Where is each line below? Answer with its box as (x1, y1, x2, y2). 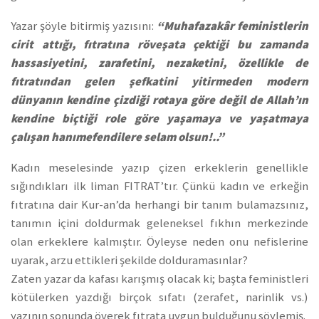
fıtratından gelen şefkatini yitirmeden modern (11, 73, 308, 89)
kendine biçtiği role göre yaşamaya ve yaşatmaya (11, 110, 308, 126)
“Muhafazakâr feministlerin (157, 18, 308, 33)
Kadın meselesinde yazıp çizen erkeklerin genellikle (11, 159, 308, 175)
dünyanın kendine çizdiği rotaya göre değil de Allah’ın (11, 92, 308, 108)
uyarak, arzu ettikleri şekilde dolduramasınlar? (11, 252, 248, 268)
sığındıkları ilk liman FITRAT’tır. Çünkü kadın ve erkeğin (11, 178, 308, 194)
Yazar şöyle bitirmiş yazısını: (11, 18, 157, 33)
